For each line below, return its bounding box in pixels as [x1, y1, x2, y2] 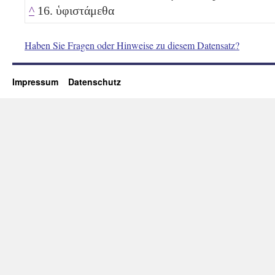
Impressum [12, 75, 68, 88]
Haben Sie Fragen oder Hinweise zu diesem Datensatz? [25, 38, 239, 52]
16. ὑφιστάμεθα [34, 3, 114, 17]
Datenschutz [68, 75, 121, 88]
